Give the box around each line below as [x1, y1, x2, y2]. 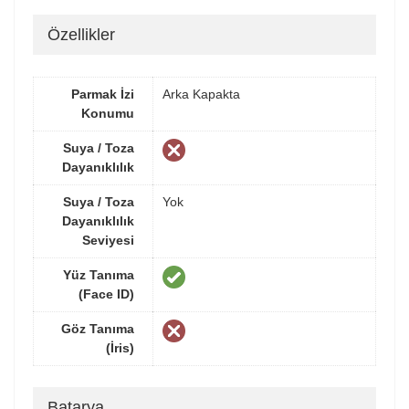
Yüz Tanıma [63, 267, 134, 282]
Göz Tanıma [61, 320, 134, 336]
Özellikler [47, 26, 115, 45]
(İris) [106, 340, 134, 355]
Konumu [81, 105, 134, 121]
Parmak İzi [71, 86, 134, 101]
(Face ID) [79, 286, 134, 301]
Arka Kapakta [163, 86, 240, 101]
